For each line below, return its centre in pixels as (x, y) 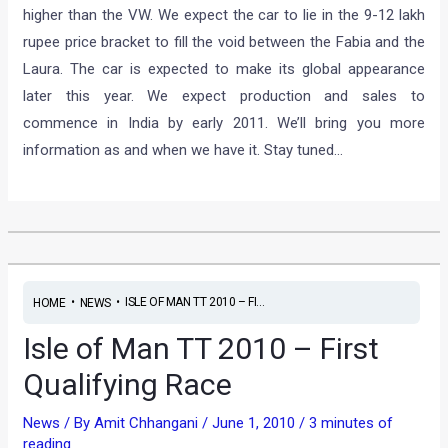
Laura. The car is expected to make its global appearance (224, 68)
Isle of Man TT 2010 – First (201, 349)
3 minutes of (351, 423)
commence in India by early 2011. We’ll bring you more (224, 122)
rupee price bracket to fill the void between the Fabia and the (224, 41)
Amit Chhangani (148, 423)
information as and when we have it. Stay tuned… (183, 149)
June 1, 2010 (256, 423)
